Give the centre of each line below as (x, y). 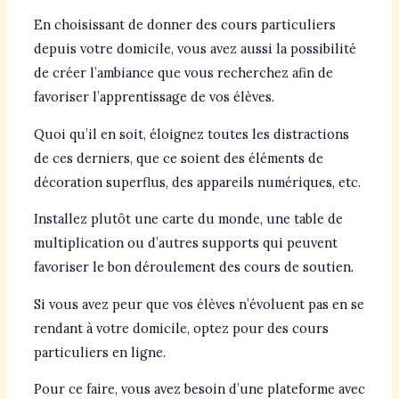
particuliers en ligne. (99, 352)
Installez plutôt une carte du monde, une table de (188, 219)
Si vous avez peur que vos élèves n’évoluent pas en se (199, 304)
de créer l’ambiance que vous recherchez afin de (183, 73)
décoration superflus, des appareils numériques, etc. (197, 182)
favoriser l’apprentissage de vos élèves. (154, 97)
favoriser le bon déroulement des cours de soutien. (193, 267)
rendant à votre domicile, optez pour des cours (181, 328)
